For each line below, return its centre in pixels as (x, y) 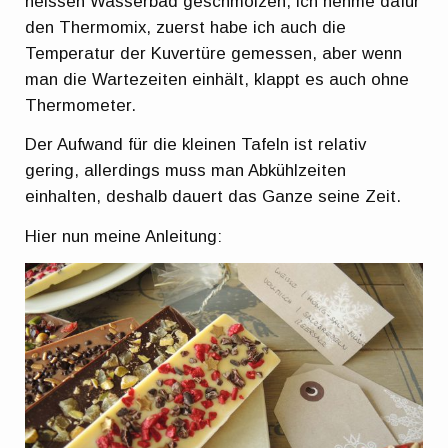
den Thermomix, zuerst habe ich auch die (186, 27)
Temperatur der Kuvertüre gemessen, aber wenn (214, 53)
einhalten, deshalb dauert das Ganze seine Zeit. (213, 197)
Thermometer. (81, 105)
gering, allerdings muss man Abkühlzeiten (186, 171)
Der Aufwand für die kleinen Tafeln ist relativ (196, 145)
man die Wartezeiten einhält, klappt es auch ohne (217, 79)
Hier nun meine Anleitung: (124, 236)
